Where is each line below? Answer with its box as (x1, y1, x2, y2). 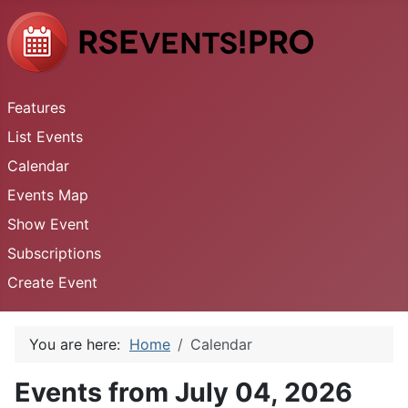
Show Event (7, 215, 89, 233)
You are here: (29, 335, 129, 353)
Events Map (7, 186, 88, 204)
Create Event (7, 273, 97, 291)
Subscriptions (7, 244, 101, 262)
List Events (7, 127, 83, 146)
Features (7, 98, 66, 117)
